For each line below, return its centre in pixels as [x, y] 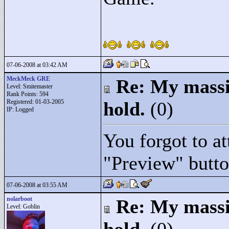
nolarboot [19, 199]
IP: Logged [20, 109]
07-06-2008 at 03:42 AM [37, 65]
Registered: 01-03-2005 [35, 102]
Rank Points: [23, 94]
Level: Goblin [23, 207]
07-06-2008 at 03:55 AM [37, 185]
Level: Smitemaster [30, 86]
